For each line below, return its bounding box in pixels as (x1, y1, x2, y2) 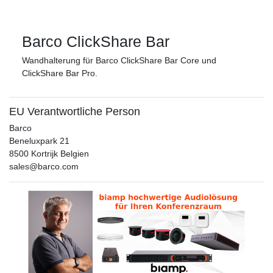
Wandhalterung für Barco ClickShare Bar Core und (22, 55, 216, 65)
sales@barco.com (9, 161, 79, 171)
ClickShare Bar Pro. (22, 68, 97, 78)
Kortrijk (31, 148, 58, 158)
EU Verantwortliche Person (9, 105, 140, 118)
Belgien (60, 148, 89, 158)
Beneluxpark (9, 135, 57, 146)
